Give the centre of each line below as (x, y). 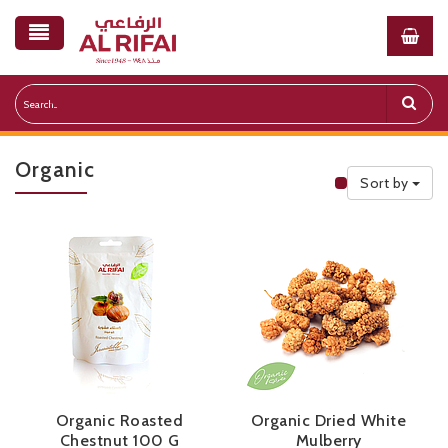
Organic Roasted (119, 420)
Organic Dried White (328, 420)
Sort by (384, 182)
